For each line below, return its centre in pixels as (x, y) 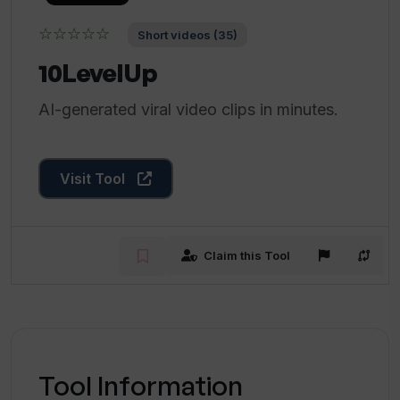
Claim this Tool (247, 255)
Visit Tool (94, 179)
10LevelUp (98, 73)
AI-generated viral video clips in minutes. (188, 109)
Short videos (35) (187, 35)
